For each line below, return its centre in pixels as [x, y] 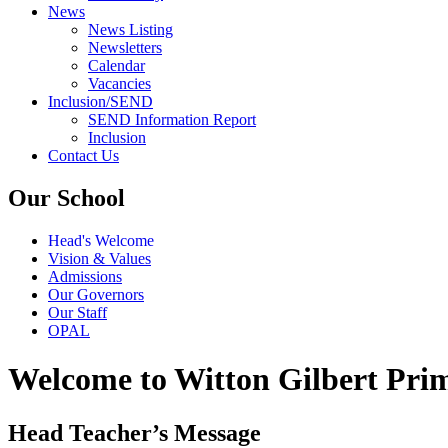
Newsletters [125, 47]
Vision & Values [99, 258]
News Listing [130, 29]
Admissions [85, 276]
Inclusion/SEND [100, 101]
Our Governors [96, 294]
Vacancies [119, 83]
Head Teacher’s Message [134, 432]
